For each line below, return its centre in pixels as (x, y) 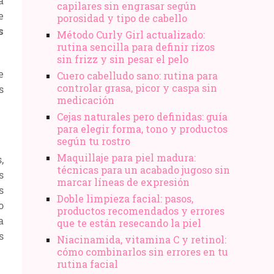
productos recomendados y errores (141, 210)
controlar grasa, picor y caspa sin (137, 87)
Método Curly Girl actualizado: (131, 34)
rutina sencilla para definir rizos (136, 46)
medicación (86, 100)
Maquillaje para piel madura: (126, 157)
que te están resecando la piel (129, 223)
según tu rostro (94, 141)
